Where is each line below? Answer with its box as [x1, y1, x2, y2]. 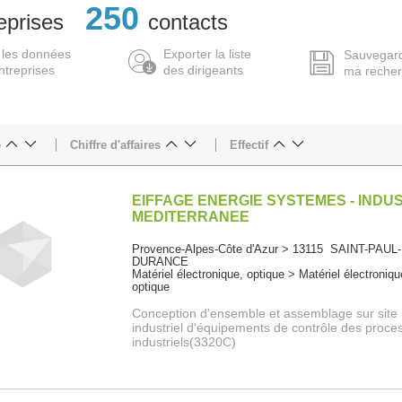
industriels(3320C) [132, 335, 237, 350]
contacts [148, 10, 228, 35]
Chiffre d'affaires [70, 138, 161, 153]
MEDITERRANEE [132, 209, 250, 225]
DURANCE [132, 255, 189, 269]
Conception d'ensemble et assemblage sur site [132, 306, 398, 321]
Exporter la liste [162, 47, 251, 62]
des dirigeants [162, 63, 243, 78]
